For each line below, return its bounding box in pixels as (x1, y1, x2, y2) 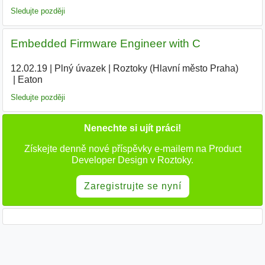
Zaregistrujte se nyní (83, 181, 182, 192)
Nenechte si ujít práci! (84, 123, 181, 134)
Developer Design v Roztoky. (72, 155, 193, 166)
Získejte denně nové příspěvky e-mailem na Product (24, 144, 241, 154)
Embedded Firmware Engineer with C (10, 37, 201, 50)
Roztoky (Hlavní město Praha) (112, 63, 238, 73)
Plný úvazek (54, 63, 106, 73)
